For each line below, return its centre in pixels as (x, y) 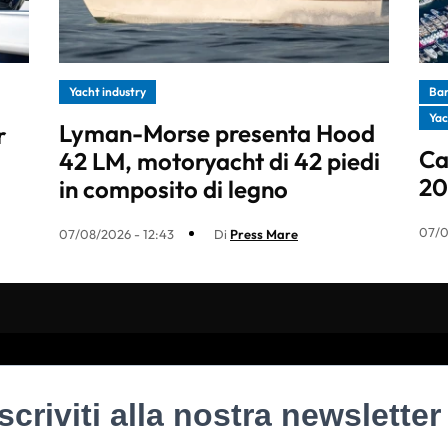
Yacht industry (107, 91)
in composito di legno (173, 188)
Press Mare (264, 233)
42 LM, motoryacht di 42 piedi (219, 160)
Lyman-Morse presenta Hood (217, 132)
